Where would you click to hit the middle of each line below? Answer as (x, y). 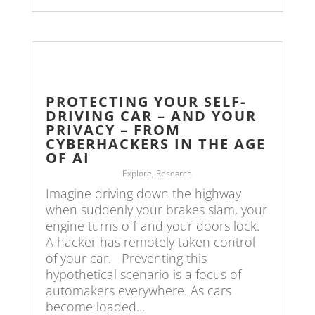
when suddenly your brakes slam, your (156, 209)
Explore (137, 173)
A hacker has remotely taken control (150, 242)
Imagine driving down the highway (143, 193)
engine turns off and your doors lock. (152, 225)
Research (174, 173)
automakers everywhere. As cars (138, 290)
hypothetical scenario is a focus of (143, 274)
